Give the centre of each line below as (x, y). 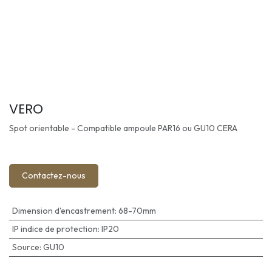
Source (25, 247)
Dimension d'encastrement (63, 210)
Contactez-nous (54, 175)
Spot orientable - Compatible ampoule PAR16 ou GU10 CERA (123, 128)
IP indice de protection (55, 229)
